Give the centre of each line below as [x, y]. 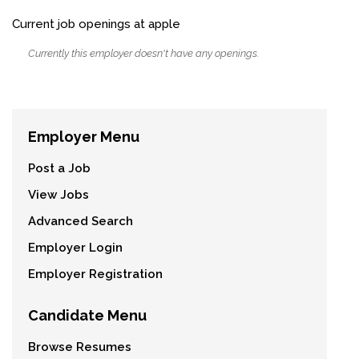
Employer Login [75, 248]
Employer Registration [95, 274]
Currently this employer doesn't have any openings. [143, 54]
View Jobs [58, 195]
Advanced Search [81, 222]
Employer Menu [84, 137]
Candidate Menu [87, 316]
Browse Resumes [80, 347]
